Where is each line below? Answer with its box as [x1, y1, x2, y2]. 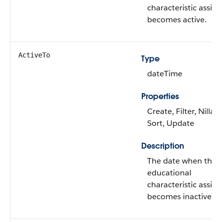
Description [141, 141, 184, 151]
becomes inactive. [147, 191, 214, 202]
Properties [141, 91, 179, 102]
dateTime [147, 68, 182, 79]
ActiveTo [18, 51, 50, 59]
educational [147, 167, 191, 178]
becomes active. [147, 14, 207, 25]
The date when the [147, 156, 217, 166]
